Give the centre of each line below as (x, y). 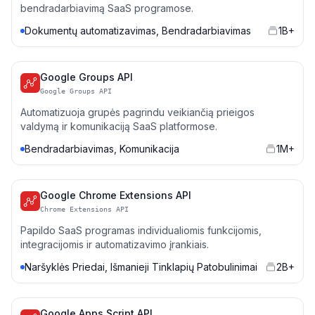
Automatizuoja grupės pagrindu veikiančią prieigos (137, 112)
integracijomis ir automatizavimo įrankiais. (115, 244)
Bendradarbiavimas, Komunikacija (102, 149)
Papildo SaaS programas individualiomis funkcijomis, (141, 230)
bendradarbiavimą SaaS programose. (107, 8)
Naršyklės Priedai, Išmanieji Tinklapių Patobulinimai (141, 267)
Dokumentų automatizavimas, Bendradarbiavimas (138, 31)
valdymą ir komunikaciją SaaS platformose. (119, 126)
